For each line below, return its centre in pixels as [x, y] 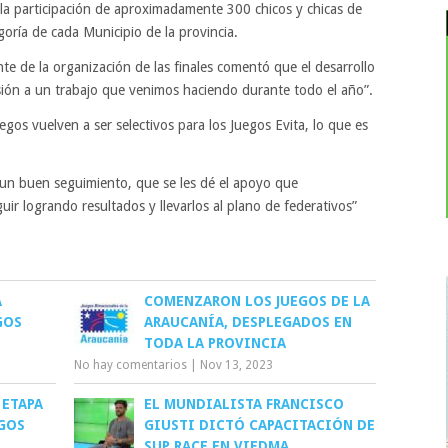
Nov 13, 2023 [237, 365]
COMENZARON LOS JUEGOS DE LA [257, 301]
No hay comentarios [131, 365]
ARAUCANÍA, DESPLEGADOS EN [248, 322]
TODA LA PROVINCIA [215, 343]
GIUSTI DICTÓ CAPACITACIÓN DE [260, 425]
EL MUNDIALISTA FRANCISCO [244, 404]
